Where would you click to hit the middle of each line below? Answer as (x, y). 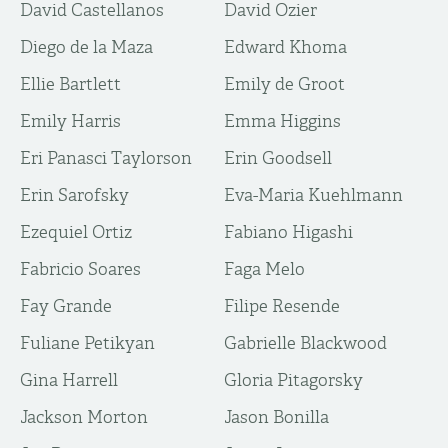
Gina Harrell (69, 380)
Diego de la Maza (86, 47)
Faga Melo (264, 269)
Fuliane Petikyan (87, 343)
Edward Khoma (285, 47)
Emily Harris (70, 121)
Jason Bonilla (276, 417)
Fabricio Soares (80, 269)
